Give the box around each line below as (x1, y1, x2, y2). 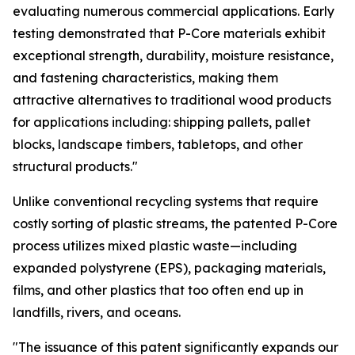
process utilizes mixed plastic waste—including (13, 238, 297, 254)
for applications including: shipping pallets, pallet (13, 114, 311, 131)
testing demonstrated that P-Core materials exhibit (13, 25, 326, 42)
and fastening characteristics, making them (13, 70, 278, 86)
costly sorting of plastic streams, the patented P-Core (13, 216, 338, 232)
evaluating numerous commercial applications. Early (13, 3, 334, 20)
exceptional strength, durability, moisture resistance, (13, 48, 334, 64)
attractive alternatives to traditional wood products (13, 92, 331, 109)
